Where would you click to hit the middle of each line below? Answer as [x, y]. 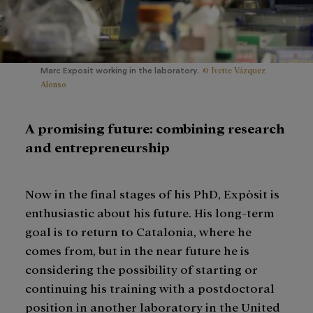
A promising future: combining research [155, 127]
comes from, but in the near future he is [137, 249]
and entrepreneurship [97, 146]
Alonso [53, 83]
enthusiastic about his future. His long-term [150, 212]
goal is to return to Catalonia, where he [138, 231]
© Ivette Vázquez [234, 70]
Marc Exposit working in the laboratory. [120, 70]
